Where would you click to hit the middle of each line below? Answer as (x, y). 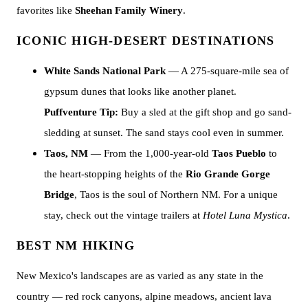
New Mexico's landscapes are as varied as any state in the (140, 276)
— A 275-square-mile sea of (227, 70)
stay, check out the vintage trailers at (123, 215)
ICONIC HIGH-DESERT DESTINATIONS (146, 40)
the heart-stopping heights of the (115, 174)
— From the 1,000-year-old (150, 153)
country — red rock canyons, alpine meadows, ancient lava (144, 296)
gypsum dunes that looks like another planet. (140, 91)
